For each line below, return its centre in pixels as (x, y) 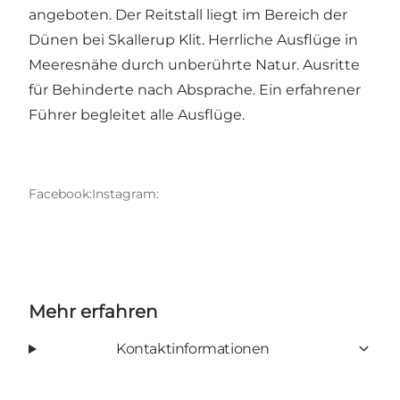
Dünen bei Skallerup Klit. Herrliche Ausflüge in (193, 39)
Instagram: (125, 193)
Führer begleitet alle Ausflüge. (137, 114)
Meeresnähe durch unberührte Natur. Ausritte (194, 64)
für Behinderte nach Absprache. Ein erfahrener (195, 89)
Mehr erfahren (93, 311)
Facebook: (60, 193)
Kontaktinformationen (192, 348)
